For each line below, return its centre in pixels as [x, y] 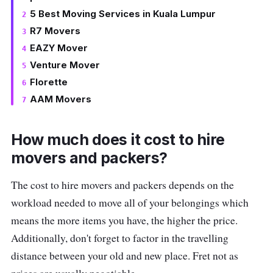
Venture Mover [65, 65]
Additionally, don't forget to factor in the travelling [120, 238]
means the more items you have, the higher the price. [124, 221]
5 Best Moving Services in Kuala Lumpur [122, 13]
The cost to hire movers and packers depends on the [122, 185]
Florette [48, 82]
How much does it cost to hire [118, 140]
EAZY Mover [58, 48]
